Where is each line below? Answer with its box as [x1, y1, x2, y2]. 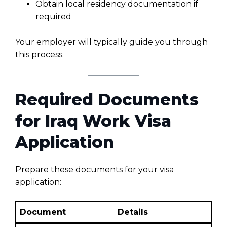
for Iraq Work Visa [15, 110, 171, 131]
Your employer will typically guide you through [15, 37, 208, 47]
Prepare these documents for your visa [15, 164, 174, 174]
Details [118, 207, 148, 217]
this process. [15, 50, 64, 60]
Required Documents [15, 89, 199, 109]
